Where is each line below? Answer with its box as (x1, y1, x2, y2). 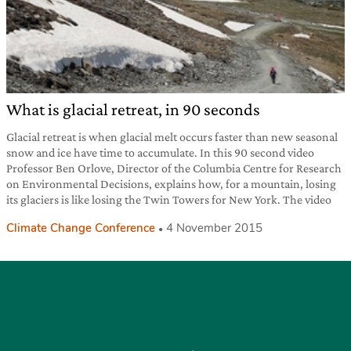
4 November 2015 (166, 219, 262, 236)
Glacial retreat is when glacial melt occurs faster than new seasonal (6, 129, 338, 143)
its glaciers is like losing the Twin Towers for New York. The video (6, 192, 331, 206)
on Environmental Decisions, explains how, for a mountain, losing (6, 176, 336, 190)
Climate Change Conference (6, 219, 155, 236)
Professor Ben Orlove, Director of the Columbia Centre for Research (6, 161, 342, 175)
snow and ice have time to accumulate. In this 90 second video (6, 145, 314, 159)
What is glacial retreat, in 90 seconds (6, 99, 260, 119)
